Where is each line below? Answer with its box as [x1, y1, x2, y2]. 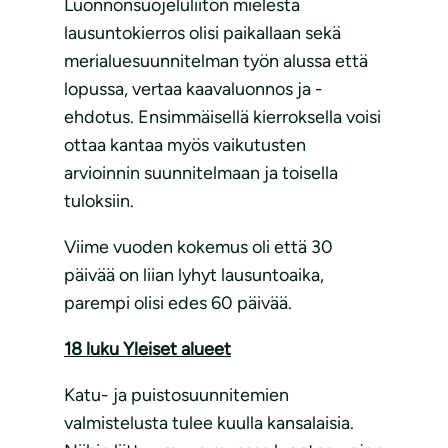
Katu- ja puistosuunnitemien [64, 384, 289, 407]
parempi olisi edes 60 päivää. [64, 292, 292, 315]
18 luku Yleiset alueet [64, 338, 231, 361]
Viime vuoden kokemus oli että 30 [64, 236, 333, 259]
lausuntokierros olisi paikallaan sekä [64, 22, 341, 45]
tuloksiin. [64, 190, 134, 213]
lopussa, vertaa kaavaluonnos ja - [64, 78, 323, 101]
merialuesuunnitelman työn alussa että [64, 50, 368, 73]
